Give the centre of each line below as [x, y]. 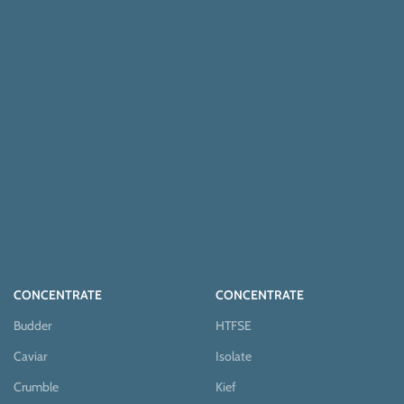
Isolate [234, 356]
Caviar [30, 356]
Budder [32, 325]
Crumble [36, 386]
